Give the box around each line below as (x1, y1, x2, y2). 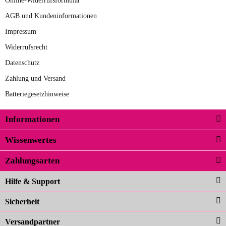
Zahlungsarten (5, 156, 60, 165)
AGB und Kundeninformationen (5, 12, 97, 20)
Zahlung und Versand (5, 75, 66, 82)
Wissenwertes (5, 135, 56, 145)
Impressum (5, 28, 36, 35)
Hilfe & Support (5, 177, 60, 186)
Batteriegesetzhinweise (5, 90, 69, 98)
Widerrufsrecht (5, 43, 47, 51)
